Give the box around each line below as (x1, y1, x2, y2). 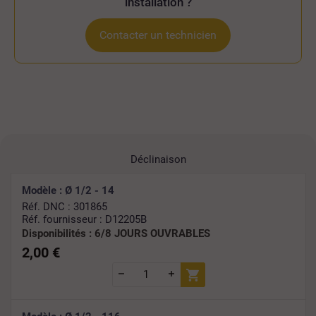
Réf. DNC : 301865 (22, 200, 107, 214)
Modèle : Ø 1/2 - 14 (22, 184, 114, 197)
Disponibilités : (22, 227, 95, 241)
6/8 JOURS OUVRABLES (95, 227, 210, 241)
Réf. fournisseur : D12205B (22, 213, 147, 226)
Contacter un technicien (99, 28, 217, 42)
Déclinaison (130, 153, 186, 166)
